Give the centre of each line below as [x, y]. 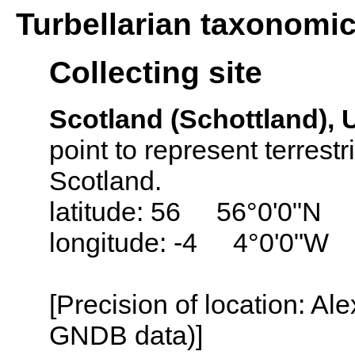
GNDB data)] [126, 335]
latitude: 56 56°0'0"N [185, 211]
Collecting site [156, 73]
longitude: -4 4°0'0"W [189, 242]
